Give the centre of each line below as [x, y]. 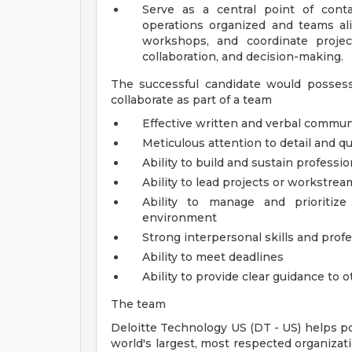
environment [180, 218]
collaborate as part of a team [191, 100]
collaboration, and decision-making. [243, 57]
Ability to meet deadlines [213, 257]
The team [138, 304]
